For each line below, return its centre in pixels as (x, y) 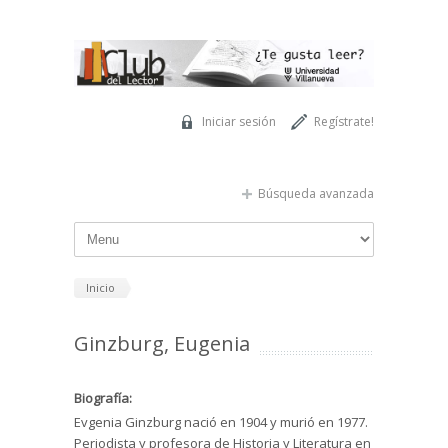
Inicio (100, 287)
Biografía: (104, 398)
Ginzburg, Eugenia (162, 344)
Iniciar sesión (239, 121)
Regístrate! (344, 121)
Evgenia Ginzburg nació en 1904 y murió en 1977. (221, 422)
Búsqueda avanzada (316, 193)
